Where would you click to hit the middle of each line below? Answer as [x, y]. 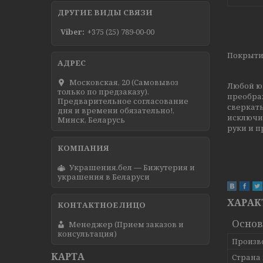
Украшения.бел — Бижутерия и [132, 167]
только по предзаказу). [103, 91]
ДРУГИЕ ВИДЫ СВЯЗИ [105, 13]
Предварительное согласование [123, 101]
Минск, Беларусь [91, 119]
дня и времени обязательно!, [116, 110]
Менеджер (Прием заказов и [126, 224]
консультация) [87, 233]
